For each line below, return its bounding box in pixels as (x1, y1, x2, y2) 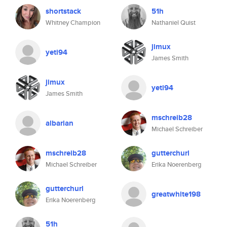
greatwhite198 (152, 188, 201, 200)
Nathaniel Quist (152, 18, 196, 27)
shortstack (46, 6, 81, 17)
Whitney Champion (46, 18, 100, 27)
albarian (46, 118, 73, 129)
